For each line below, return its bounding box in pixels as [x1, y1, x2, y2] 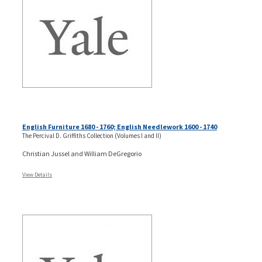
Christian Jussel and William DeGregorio [22, 149, 142, 158]
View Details [22, 170, 52, 178]
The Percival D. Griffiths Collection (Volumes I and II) [22, 131, 161, 140]
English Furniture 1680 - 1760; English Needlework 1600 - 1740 [22, 122, 217, 131]
